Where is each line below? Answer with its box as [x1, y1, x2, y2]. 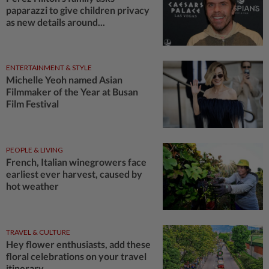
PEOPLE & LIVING [6, 145, 63, 154]
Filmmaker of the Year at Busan [6, 86, 138, 98]
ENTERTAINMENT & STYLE [6, 63, 92, 73]
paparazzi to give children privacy [6, 4, 150, 16]
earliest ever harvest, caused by [6, 168, 142, 180]
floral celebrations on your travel [6, 250, 147, 262]
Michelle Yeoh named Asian [6, 74, 122, 86]
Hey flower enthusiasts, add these [6, 238, 151, 250]
